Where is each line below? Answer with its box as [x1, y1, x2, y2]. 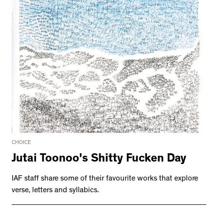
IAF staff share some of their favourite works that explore [12, 175, 198, 183]
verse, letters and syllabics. [12, 187, 99, 195]
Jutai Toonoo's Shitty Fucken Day [12, 154, 186, 166]
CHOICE [12, 140, 31, 146]
